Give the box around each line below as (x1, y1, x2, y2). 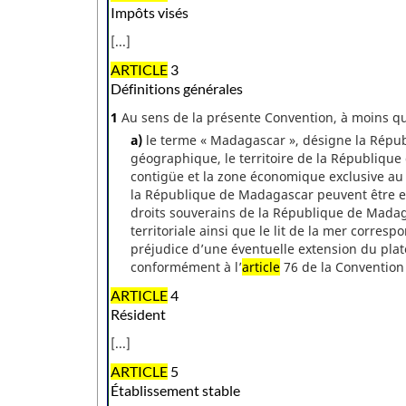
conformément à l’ (130, 258, 242, 276)
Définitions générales (111, 81, 243, 98)
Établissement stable (111, 382, 240, 399)
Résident (111, 305, 166, 323)
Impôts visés (111, 5, 188, 22)
